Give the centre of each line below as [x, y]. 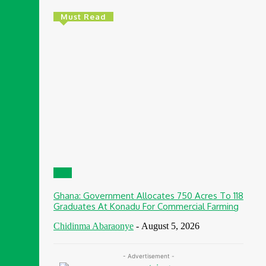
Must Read [83, 17]
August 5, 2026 [170, 226]
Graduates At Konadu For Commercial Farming [146, 206]
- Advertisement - [148, 256]
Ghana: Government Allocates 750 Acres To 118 [148, 195]
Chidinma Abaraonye [94, 226]
